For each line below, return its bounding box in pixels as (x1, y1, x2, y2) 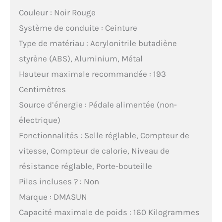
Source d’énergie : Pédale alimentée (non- (18, 100, 177, 110)
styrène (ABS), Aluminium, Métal (18, 54, 143, 64)
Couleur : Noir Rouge (18, 7, 96, 18)
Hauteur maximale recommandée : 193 (18, 69, 166, 79)
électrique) (18, 115, 60, 125)
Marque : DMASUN (18, 192, 87, 202)
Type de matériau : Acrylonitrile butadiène (18, 38, 177, 49)
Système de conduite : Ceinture (18, 23, 137, 33)
